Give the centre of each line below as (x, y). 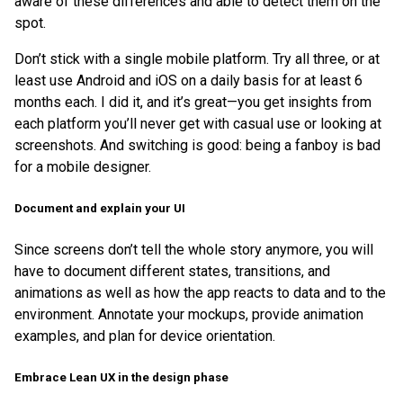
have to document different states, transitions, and (172, 272)
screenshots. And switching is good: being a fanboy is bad (197, 145)
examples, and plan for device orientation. (145, 336)
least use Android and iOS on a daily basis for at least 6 (188, 80)
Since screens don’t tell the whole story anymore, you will (194, 250)
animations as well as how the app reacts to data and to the (200, 293)
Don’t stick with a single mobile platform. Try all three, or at (197, 58)
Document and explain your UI (100, 208)
